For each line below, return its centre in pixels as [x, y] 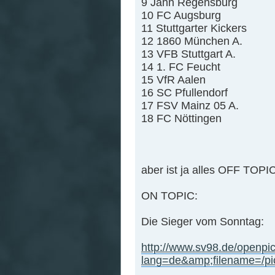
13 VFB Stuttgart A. [188, 54]
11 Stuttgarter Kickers [194, 29]
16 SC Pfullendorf [184, 93]
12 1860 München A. [192, 41]
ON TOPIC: [169, 196]
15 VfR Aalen [173, 80]
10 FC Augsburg [181, 16]
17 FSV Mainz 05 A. [190, 106]
